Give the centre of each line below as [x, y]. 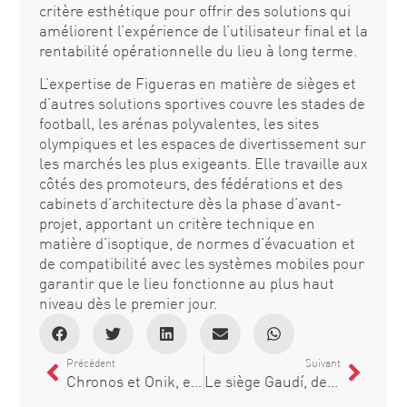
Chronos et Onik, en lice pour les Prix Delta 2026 [196, 382]
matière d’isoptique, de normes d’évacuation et [197, 243]
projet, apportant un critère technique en [177, 223]
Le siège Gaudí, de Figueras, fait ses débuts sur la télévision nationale [332, 382]
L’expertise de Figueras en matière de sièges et [197, 84]
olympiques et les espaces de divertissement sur [202, 144]
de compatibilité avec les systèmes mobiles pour [201, 263]
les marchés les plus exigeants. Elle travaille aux [203, 164]
